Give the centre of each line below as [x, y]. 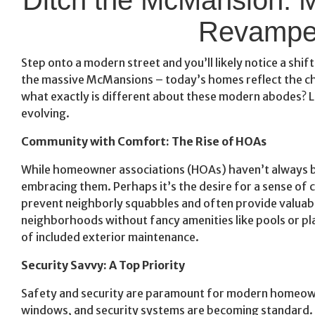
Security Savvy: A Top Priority [103, 265]
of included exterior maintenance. [110, 237]
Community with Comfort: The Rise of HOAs [144, 141]
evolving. [45, 113]
